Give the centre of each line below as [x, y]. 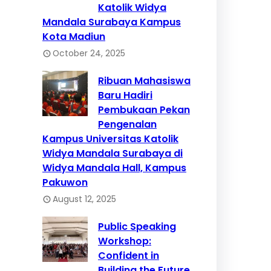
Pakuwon [65, 183]
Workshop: [125, 241]
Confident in [129, 256]
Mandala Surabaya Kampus [112, 22]
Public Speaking [137, 227]
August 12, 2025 [84, 199]
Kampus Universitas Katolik [110, 139]
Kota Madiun [74, 37]
